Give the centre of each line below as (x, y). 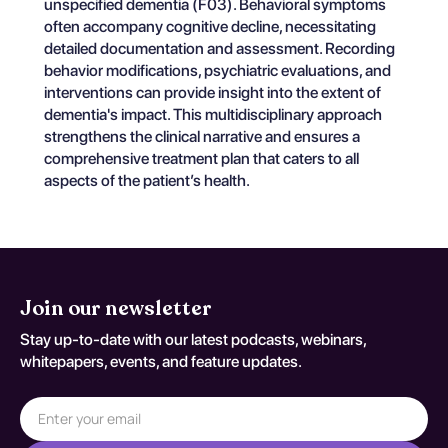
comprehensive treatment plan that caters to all (201, 158)
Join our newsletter (116, 308)
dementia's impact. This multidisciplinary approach (213, 114)
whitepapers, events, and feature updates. (161, 361)
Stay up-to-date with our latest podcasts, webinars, (193, 339)
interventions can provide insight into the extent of (212, 92)
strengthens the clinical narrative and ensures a (202, 136)
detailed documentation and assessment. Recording (219, 48)
